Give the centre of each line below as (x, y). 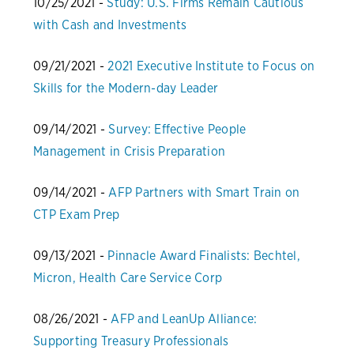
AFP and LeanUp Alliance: (184, 319)
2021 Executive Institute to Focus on (211, 66)
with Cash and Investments (110, 25)
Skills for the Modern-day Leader (126, 88)
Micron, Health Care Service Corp (128, 278)
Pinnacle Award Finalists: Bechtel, (204, 256)
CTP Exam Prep (77, 215)
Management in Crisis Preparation (129, 152)
